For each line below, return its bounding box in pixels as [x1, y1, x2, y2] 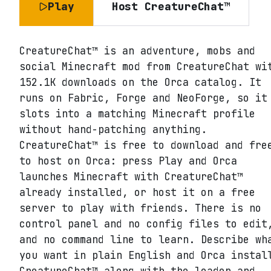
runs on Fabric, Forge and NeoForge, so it [19, 91, 267, 105]
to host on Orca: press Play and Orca [19, 154, 237, 168]
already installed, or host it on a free [19, 186, 255, 200]
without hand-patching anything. [19, 123, 207, 137]
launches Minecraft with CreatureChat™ [19, 170, 243, 184]
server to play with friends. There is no [19, 201, 261, 215]
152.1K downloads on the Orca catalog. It [19, 76, 261, 90]
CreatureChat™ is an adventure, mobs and [19, 44, 255, 58]
